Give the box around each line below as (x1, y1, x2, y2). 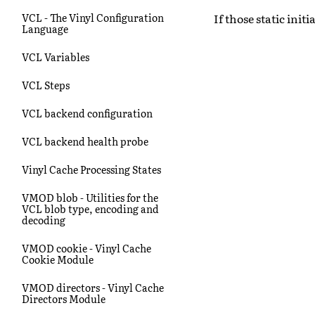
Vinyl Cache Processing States (22, 162, 161, 176)
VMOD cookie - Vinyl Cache (22, 240, 151, 255)
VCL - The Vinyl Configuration (22, 10, 164, 25)
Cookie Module (22, 252, 94, 266)
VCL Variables (22, 49, 89, 64)
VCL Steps (22, 77, 70, 92)
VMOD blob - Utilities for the (22, 190, 158, 205)
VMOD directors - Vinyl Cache (22, 280, 164, 295)
